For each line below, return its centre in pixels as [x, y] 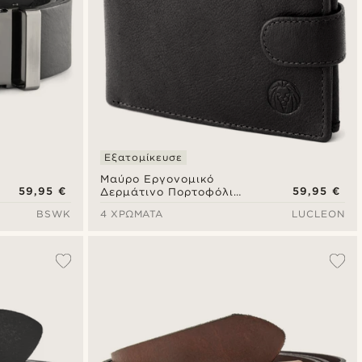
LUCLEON [318, 214]
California [128, 205]
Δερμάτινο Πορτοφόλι [167, 192]
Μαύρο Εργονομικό [157, 179]
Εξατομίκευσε [143, 158]
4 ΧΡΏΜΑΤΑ [131, 214]
